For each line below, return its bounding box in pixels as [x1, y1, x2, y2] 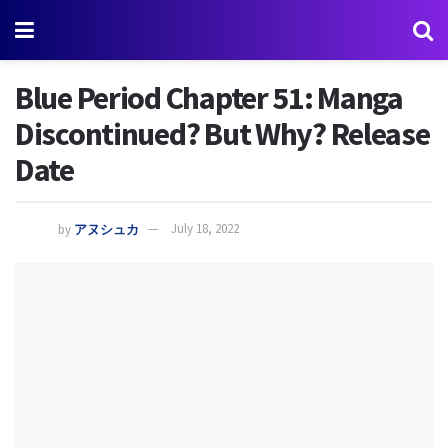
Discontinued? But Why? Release [15, 114, 430, 154]
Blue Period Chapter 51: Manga [15, 78, 403, 118]
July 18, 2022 [171, 220, 239, 238]
